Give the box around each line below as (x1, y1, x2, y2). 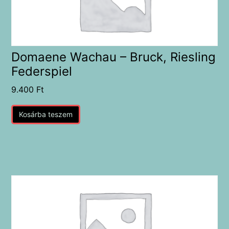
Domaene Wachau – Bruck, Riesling (11, 50, 216, 65)
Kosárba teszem (19, 110, 73, 119)
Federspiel (11, 64, 73, 79)
